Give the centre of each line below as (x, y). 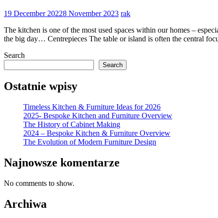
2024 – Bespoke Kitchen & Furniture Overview (97, 133)
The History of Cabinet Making (72, 125)
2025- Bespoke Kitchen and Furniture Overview (98, 116)
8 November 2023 (91, 14)
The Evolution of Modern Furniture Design (90, 142)
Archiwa (25, 204)
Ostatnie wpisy (41, 86)
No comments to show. (39, 183)
